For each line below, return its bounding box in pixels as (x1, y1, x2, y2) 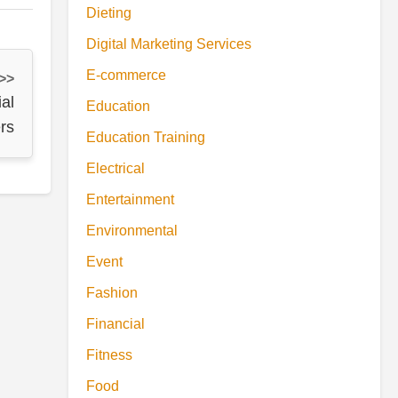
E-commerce (86, 68, 166, 83)
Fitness (86, 347, 132, 362)
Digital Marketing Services (86, 36, 251, 52)
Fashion (86, 285, 138, 300)
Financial (86, 316, 145, 331)
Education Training (86, 130, 205, 145)
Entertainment (86, 192, 174, 207)
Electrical (86, 161, 145, 176)
